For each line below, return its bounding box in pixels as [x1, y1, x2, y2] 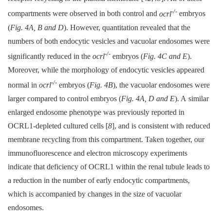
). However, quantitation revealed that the [64, 23, 190, 32]
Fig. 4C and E [143, 52, 187, 60]
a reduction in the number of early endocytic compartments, [8, 176, 190, 185]
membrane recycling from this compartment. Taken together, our [8, 135, 204, 144]
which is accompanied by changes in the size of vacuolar [8, 190, 182, 199]
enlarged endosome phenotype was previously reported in [8, 108, 184, 117]
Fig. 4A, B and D [10, 23, 64, 32]
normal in [8, 81, 39, 90]
